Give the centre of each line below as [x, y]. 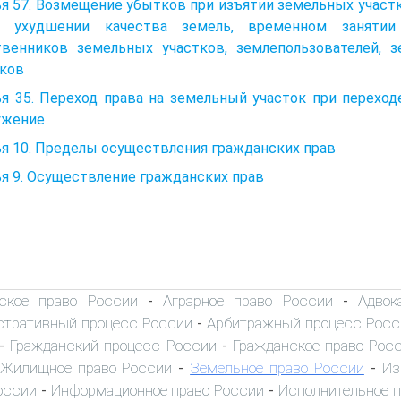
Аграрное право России [248, 300]
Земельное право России [277, 367]
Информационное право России [158, 390]
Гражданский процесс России [113, 345]
